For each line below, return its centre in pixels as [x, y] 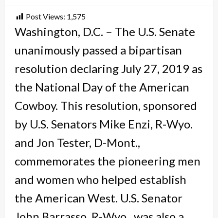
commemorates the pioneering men [108, 161]
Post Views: [45, 16]
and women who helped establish [100, 179]
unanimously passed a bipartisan [98, 50]
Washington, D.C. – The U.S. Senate [105, 31]
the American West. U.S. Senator [99, 198]
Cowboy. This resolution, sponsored [106, 105]
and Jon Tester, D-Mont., [77, 142]
